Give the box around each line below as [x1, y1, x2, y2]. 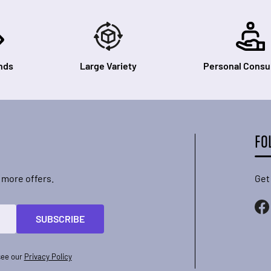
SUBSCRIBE [35, 213, 85, 224]
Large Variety [79, 60, 137, 71]
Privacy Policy [24, 252, 72, 261]
